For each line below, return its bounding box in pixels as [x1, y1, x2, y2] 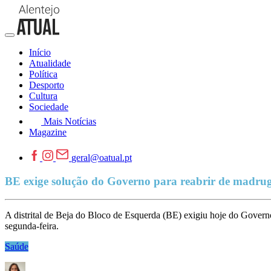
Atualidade [29, 58, 71, 68]
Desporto [29, 80, 64, 90]
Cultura [29, 91, 57, 101]
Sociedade [29, 102, 68, 112]
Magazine [29, 127, 67, 137]
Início [29, 47, 51, 57]
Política [29, 69, 57, 79]
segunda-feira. [5, 221, 59, 232]
